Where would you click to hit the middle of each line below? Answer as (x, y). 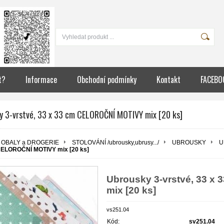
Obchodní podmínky (107, 79)
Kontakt (168, 79)
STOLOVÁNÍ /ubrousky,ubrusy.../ (115, 142)
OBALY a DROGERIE (30, 142)
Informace (41, 79)
